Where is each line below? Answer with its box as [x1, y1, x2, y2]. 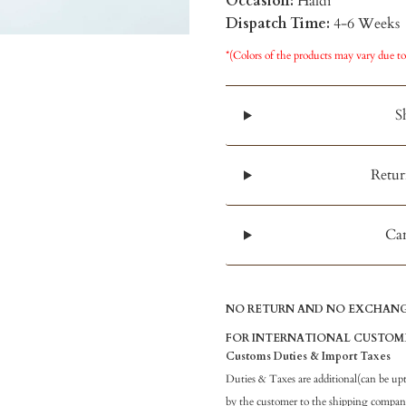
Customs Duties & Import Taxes [225, 349, 391, 363]
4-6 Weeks [333, 14, 400, 34]
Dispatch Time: [225, 14, 333, 34]
